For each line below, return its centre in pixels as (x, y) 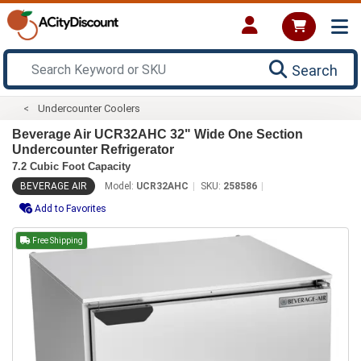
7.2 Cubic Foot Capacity (71, 166)
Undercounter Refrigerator (93, 149)
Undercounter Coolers (89, 108)
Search (315, 70)
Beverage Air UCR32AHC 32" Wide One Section (158, 134)
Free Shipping (57, 240)
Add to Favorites (71, 208)
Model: (120, 186)
